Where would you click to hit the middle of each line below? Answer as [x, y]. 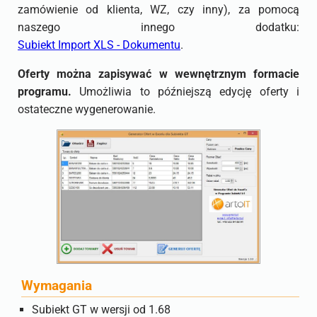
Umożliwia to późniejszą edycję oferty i [185, 92]
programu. [45, 92]
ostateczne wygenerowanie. [87, 109]
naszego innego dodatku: [158, 27]
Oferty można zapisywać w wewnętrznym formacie [158, 74]
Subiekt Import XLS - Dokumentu [99, 45]
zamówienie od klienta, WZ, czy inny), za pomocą [158, 10]
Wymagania [57, 286]
